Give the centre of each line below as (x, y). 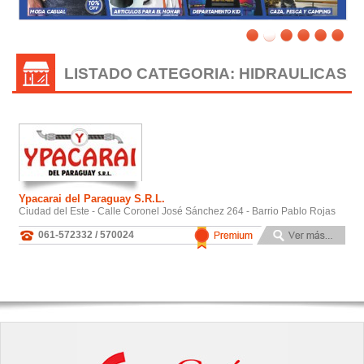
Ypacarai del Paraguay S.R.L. (92, 198)
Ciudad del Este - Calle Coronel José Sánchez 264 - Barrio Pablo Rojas (177, 211)
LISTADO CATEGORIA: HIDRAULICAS (206, 73)
